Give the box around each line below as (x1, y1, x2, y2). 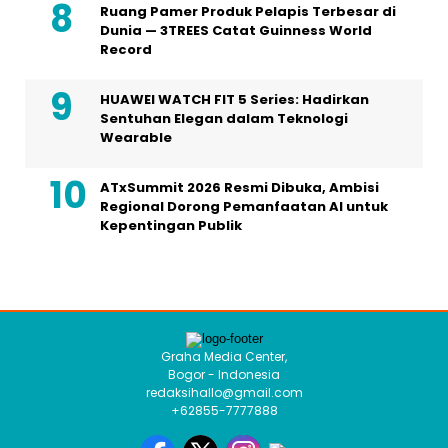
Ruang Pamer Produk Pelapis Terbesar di (100, 2, 396, 22)
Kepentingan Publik (100, 216, 242, 236)
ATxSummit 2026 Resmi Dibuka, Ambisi (100, 178, 379, 198)
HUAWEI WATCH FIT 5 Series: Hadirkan (100, 90, 369, 110)
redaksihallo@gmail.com (145, 384, 303, 402)
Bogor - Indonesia (168, 366, 280, 384)
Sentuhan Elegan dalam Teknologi (100, 109, 348, 129)
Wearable (100, 128, 172, 148)
